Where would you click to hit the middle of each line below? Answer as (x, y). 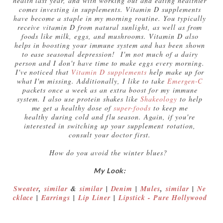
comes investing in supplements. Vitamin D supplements (110, 9)
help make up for (175, 72)
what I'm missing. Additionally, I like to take (92, 81)
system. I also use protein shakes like (79, 99)
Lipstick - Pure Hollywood (163, 197)
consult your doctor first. (110, 134)
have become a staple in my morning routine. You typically (110, 18)
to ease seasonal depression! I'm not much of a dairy (110, 54)
